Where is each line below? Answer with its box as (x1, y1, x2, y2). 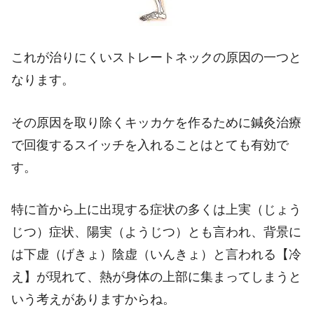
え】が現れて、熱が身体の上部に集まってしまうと (11, 270, 301, 285)
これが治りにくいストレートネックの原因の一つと (11, 50, 301, 64)
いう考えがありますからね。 (11, 292, 175, 307)
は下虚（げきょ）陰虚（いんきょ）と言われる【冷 (11, 247, 301, 262)
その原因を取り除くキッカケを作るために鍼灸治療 (11, 115, 301, 130)
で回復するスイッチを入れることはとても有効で (11, 137, 289, 152)
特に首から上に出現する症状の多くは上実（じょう (11, 203, 301, 217)
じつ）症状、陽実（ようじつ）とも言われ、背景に (11, 225, 301, 240)
